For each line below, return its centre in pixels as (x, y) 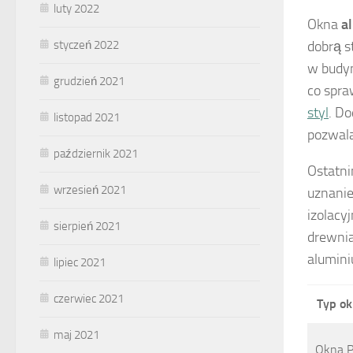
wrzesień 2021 (90, 190)
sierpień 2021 (87, 226)
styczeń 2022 (86, 45)
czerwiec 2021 (89, 298)
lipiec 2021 (80, 262)
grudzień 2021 (89, 81)
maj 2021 (76, 334)
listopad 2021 (87, 117)
